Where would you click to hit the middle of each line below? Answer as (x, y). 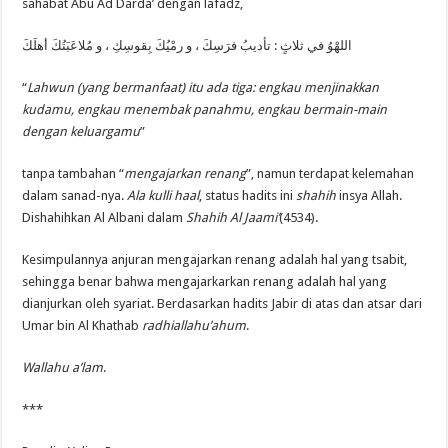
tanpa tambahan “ (73, 173)
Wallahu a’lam (63, 367)
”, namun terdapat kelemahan (330, 173)
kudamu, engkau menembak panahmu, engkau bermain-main (205, 109)
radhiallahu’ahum (194, 325)
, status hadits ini (248, 195)
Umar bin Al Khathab (82, 325)
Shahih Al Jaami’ (233, 217)
